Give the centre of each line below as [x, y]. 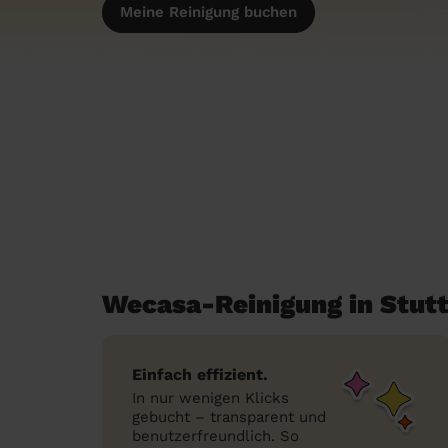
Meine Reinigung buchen [208, 12]
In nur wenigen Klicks [210, 398]
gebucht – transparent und [229, 417]
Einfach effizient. [200, 374]
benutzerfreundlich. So [215, 436]
